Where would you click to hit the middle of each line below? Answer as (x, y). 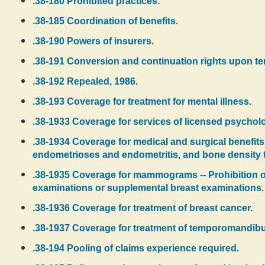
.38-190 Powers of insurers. (93, 41)
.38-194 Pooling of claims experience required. (136, 248)
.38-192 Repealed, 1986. (85, 81)
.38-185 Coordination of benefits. (105, 21)
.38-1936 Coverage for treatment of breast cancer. (143, 208)
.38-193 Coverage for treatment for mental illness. (142, 101)
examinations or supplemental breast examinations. (148, 188)
